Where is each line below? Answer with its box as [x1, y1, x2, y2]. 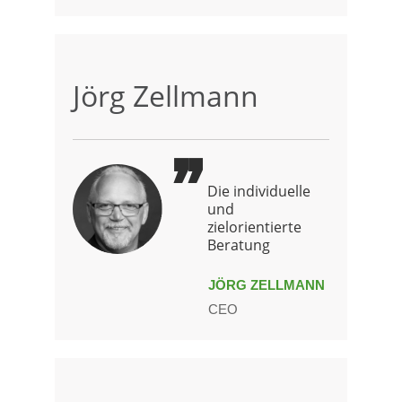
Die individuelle [207, 180, 310, 201]
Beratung [207, 234, 270, 255]
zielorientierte [207, 216, 301, 237]
